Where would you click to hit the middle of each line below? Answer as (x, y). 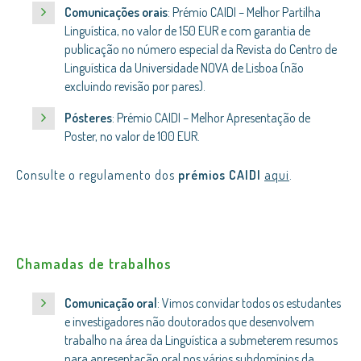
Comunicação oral (111, 303)
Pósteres (88, 118)
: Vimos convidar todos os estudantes (249, 303)
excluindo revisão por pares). (135, 86)
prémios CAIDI (220, 175)
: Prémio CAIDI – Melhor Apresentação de (211, 118)
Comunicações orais (116, 12)
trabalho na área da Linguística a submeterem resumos (201, 340)
